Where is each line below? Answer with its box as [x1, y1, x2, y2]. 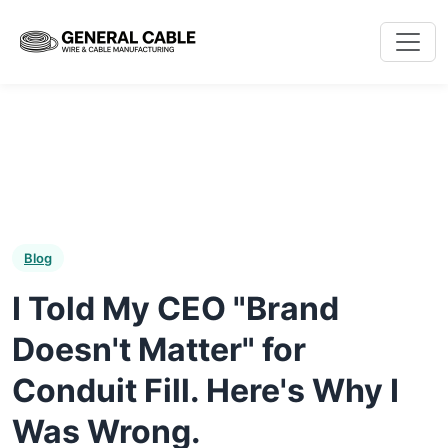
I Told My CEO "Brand [12, 289, 339, 328]
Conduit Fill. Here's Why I [12, 371, 399, 410]
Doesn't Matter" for [12, 330, 306, 369]
